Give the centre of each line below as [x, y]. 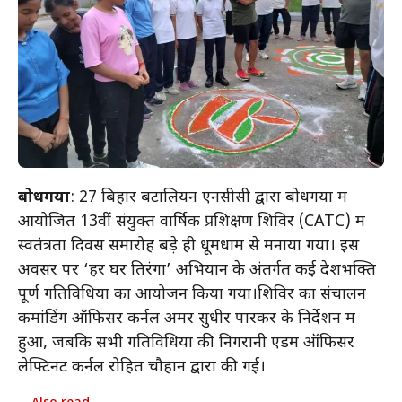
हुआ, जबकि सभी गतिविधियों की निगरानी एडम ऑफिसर [186, 344]
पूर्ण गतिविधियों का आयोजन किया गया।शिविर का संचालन [192, 295]
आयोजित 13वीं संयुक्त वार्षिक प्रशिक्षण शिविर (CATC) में [192, 223]
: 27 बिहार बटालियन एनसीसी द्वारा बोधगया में [209, 198]
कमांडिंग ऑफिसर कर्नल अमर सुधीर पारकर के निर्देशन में [187, 319]
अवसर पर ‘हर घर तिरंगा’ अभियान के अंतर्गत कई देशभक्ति [197, 271]
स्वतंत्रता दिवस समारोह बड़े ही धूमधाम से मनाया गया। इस [188, 247]
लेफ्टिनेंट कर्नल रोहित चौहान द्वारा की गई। [142, 368]
